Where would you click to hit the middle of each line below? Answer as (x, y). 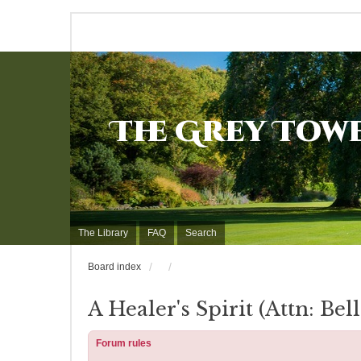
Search (201, 233)
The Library (103, 233)
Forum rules (124, 343)
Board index (114, 267)
